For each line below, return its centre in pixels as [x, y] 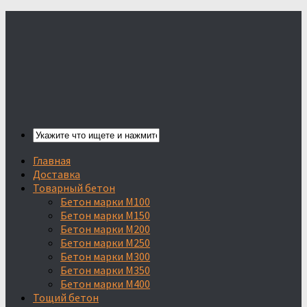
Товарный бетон [74, 188]
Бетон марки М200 [105, 229]
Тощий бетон [66, 297]
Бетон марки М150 [105, 215]
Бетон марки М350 [105, 270]
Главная [52, 160]
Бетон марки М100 [105, 201]
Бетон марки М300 [105, 256]
